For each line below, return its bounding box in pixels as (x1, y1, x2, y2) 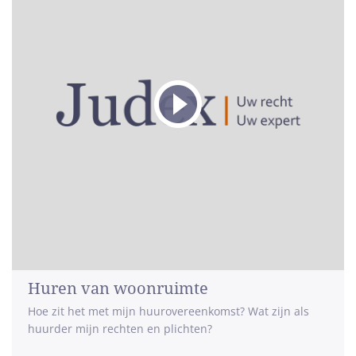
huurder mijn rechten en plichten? (28, 321, 212, 336)
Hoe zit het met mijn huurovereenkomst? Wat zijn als (28, 304, 309, 319)
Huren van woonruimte (28, 279, 208, 298)
